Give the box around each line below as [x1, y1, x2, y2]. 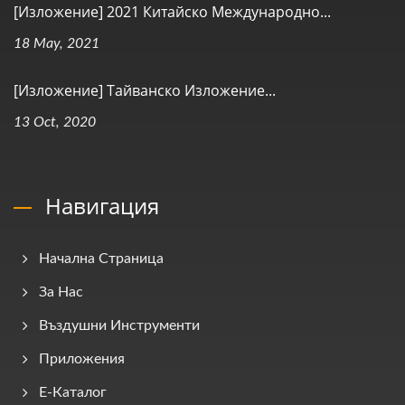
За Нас [39, 284, 83, 299]
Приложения [39, 351, 125, 366]
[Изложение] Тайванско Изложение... [14, 80, 276, 100]
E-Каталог [39, 384, 107, 400]
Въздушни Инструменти [39, 317, 200, 333]
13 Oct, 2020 [14, 114, 96, 129]
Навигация [45, 190, 159, 221]
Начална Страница [39, 250, 164, 266]
